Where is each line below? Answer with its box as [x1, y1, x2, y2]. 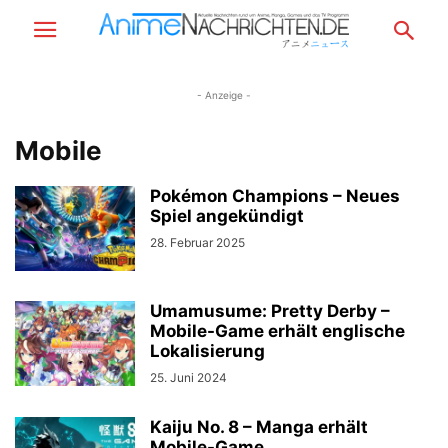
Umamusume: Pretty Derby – [150, 301, 390, 321]
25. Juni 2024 [150, 370, 227, 385]
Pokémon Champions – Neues [150, 186, 400, 206]
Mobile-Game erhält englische [150, 321, 405, 341]
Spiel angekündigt [150, 206, 304, 226]
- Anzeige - [197, 89, 251, 101]
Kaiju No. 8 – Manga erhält [150, 417, 368, 437]
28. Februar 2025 [150, 235, 245, 250]
